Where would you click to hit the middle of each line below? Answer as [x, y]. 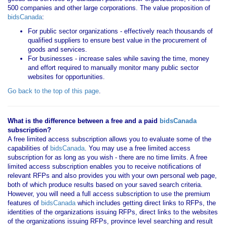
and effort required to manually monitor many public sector [113, 68]
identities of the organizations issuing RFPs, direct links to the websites [113, 212]
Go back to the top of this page [53, 91]
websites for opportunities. [66, 77]
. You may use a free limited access [138, 148]
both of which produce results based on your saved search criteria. [105, 185]
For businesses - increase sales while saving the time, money [119, 59]
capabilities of [29, 148]
